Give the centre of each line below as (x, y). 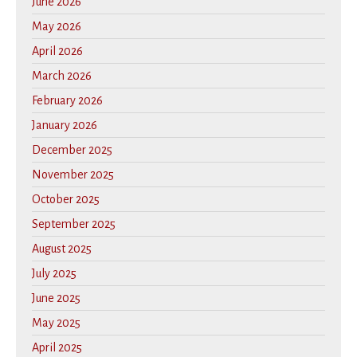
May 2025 (56, 323)
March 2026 (62, 76)
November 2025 (73, 175)
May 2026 (57, 27)
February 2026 (67, 101)
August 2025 (62, 249)
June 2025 (56, 298)
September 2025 (74, 224)
